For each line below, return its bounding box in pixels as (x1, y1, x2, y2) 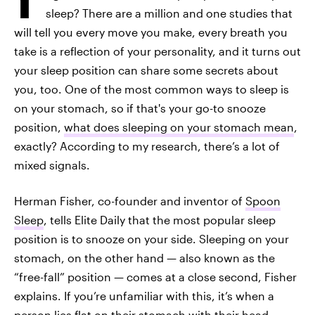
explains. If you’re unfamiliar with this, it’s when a (14, 289, 274, 302)
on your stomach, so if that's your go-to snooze (14, 101, 266, 115)
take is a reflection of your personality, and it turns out (14, 44, 301, 58)
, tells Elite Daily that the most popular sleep (44, 213, 276, 226)
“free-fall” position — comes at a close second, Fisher (14, 270, 297, 283)
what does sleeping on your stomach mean (64, 120, 294, 134)
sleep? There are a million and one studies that (46, 6, 292, 20)
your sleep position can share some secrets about (14, 63, 278, 77)
